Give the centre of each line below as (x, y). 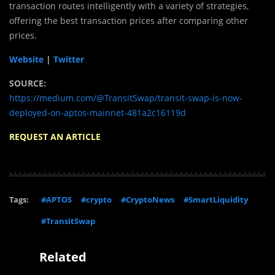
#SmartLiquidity (216, 199)
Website (26, 59)
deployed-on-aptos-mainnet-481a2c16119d (98, 112)
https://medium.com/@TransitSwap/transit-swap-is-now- (126, 98)
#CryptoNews (148, 199)
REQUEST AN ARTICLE (55, 136)
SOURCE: (28, 83)
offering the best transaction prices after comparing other (129, 20)
